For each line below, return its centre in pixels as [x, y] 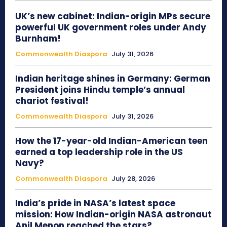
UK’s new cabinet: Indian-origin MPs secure [113, 16]
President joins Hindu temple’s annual [100, 90]
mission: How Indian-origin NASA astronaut [113, 215]
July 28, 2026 [133, 179]
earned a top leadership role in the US [99, 152]
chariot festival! [52, 101]
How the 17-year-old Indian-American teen [111, 141]
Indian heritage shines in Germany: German [113, 79]
